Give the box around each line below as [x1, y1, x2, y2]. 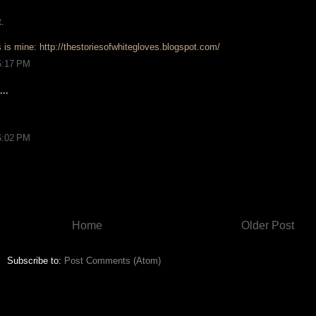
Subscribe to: [7, 255, 64, 267]
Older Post [241, 219, 294, 231]
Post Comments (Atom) [64, 255, 161, 267]
